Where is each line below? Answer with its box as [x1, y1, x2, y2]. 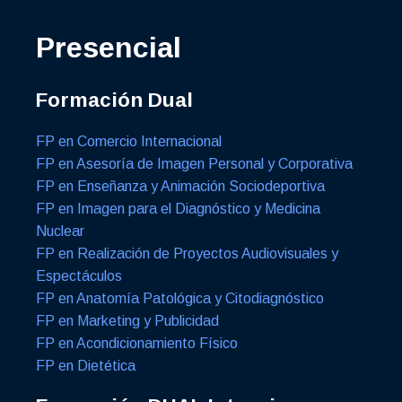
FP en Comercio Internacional [36, 133, 222, 149]
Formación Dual [36, 88, 193, 111]
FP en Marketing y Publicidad [36, 312, 219, 328]
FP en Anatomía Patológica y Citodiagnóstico [36, 290, 324, 306]
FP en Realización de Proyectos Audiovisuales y [36, 245, 338, 261]
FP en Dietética [36, 357, 135, 373]
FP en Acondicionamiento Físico [36, 335, 238, 351]
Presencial [36, 31, 181, 64]
